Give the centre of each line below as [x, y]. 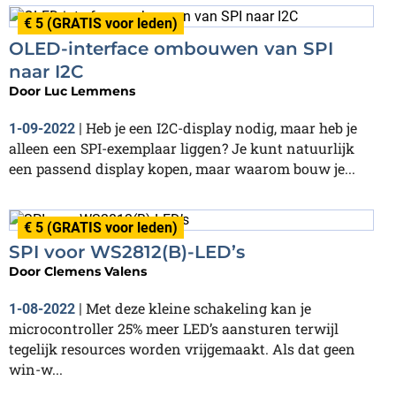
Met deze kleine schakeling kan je [198, 308]
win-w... [36, 369]
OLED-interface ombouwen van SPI [171, 48]
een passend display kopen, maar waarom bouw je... [182, 168]
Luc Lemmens [90, 91]
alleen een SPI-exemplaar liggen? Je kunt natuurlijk [182, 148]
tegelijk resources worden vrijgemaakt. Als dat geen [182, 349]
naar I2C [46, 71]
